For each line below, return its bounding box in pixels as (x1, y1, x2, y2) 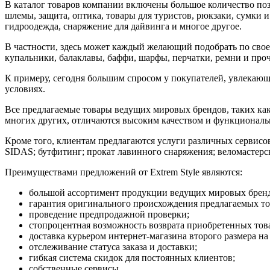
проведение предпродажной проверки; (29, 209, 189, 219)
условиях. (5, 83, 45, 94)
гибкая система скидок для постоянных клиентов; (29, 252, 235, 263)
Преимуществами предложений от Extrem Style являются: (5, 166, 242, 177)
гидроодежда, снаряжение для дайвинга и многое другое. (5, 20, 242, 31)
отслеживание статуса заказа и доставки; (29, 241, 197, 252)
